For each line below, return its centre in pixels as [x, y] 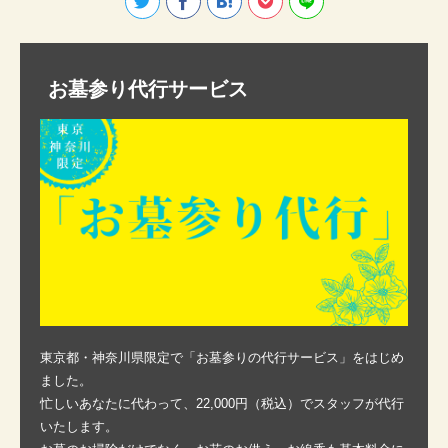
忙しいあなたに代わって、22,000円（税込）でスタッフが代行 [222, 403]
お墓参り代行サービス [148, 89]
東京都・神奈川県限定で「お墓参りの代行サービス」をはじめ [222, 357]
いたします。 [79, 426]
